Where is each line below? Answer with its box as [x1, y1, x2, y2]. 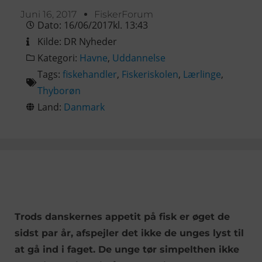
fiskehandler [63, 67, 117, 81]
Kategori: [37, 51, 80, 64]
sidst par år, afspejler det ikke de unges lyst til [15, 227, 244, 239]
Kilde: [37, 35, 64, 48]
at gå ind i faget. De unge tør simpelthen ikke [15, 243, 239, 255]
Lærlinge [183, 67, 221, 81]
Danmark [64, 100, 105, 113]
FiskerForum [94, 8, 153, 20]
